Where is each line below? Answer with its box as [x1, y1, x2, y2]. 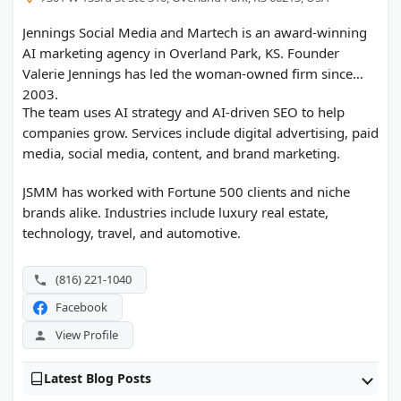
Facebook [55, 299, 107, 316]
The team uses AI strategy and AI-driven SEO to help [22, 103, 345, 122]
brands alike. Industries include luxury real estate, [22, 203, 328, 222]
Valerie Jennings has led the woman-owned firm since [22, 64, 353, 83]
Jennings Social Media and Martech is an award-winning [22, 23, 367, 42]
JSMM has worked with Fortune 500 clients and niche [22, 183, 350, 201]
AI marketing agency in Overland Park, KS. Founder [22, 44, 339, 63]
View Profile [55, 327, 118, 344]
